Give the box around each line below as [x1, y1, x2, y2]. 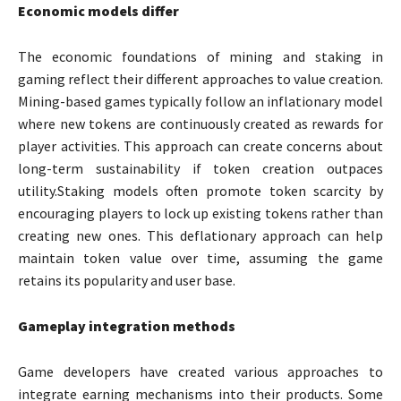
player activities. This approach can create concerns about [18, 137, 383, 156]
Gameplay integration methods [18, 317, 235, 336]
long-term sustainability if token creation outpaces [18, 159, 383, 178]
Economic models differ [18, 2, 179, 21]
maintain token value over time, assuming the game [18, 249, 383, 268]
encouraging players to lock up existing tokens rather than [18, 204, 383, 223]
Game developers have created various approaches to [18, 363, 383, 381]
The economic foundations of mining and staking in [18, 47, 383, 66]
